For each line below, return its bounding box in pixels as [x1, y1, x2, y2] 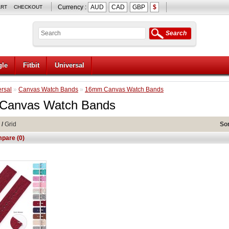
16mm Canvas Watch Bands [85, 86, 164, 93]
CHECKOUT [14, 4, 42, 10]
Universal [55, 61, 84, 69]
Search [166, 30, 187, 37]
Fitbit [23, 61, 39, 69]
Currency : [58, 4, 88, 11]
